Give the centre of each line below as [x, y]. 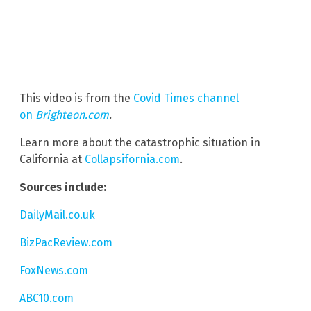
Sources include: [63, 187]
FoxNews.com [54, 270]
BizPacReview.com [66, 242]
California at [52, 159]
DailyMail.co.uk [57, 215]
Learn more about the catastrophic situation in [140, 142]
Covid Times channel [186, 98]
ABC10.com [47, 298]
